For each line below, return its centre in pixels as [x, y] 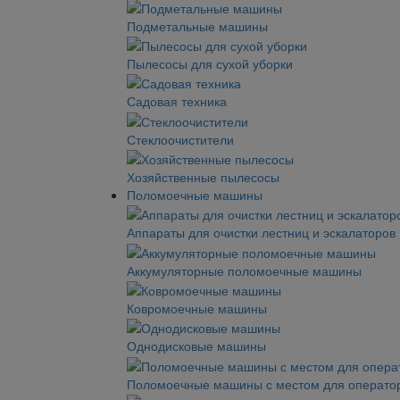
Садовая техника [177, 101]
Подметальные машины [197, 25]
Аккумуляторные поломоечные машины [244, 270]
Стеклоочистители [180, 139]
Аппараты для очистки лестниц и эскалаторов [261, 233]
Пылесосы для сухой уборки [210, 63]
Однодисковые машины [196, 346]
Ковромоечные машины [197, 308]
